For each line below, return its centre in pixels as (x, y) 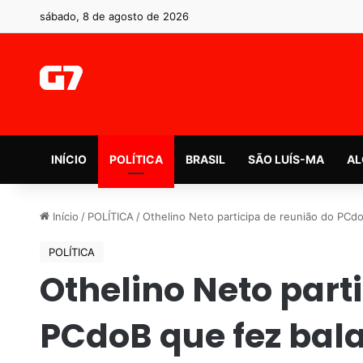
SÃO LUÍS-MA (286, 159)
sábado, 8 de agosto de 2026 (114, 16)
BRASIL (205, 159)
